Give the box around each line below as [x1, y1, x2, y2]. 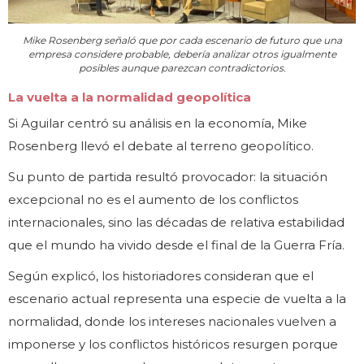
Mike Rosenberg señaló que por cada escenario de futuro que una [22, 34, 342, 47]
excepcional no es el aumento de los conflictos [8, 192, 298, 208]
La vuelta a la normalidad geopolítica [8, 89, 251, 106]
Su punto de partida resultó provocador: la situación [8, 169, 327, 185]
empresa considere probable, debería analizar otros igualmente [28, 48, 336, 61]
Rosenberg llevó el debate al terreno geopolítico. [8, 138, 314, 154]
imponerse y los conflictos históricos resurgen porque [8, 336, 338, 353]
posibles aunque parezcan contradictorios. [78, 62, 286, 75]
